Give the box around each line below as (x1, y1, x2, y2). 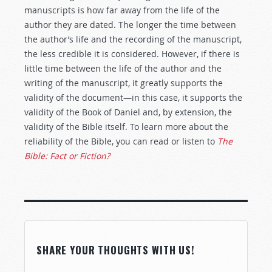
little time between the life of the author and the (24, 63, 222, 74)
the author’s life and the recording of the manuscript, (24, 33, 242, 45)
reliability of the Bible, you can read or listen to (24, 135, 217, 147)
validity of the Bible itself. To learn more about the (24, 121, 228, 132)
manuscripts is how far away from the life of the (24, 4, 220, 16)
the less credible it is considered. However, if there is (24, 48, 240, 59)
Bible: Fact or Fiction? (24, 150, 110, 161)
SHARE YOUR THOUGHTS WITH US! (36, 242, 195, 257)
